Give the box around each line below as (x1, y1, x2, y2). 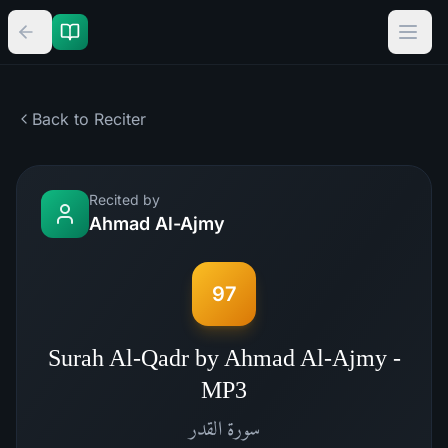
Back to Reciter (32, 109, 146, 129)
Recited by (89, 191, 160, 208)
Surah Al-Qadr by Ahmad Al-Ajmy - (47, 345, 401, 371)
